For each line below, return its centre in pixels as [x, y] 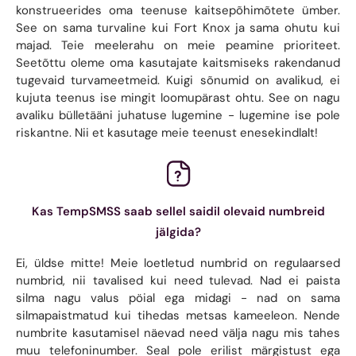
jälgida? [178, 232]
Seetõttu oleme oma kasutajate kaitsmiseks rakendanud [178, 62]
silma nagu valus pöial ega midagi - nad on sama [178, 298]
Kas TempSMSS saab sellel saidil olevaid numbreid [178, 211]
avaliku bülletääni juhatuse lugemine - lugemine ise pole [178, 115]
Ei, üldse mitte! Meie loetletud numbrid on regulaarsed [178, 263]
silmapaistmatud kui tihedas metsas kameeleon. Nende [178, 315]
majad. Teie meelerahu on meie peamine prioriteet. [178, 45]
